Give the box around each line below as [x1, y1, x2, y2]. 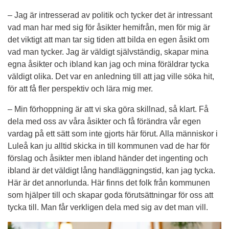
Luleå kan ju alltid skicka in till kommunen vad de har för [8, 142, 210, 151]
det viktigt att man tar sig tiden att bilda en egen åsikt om [8, 35, 209, 44]
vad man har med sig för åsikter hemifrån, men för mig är [8, 23, 210, 32]
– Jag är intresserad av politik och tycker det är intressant [8, 11, 212, 20]
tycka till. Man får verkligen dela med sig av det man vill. [8, 203, 208, 212]
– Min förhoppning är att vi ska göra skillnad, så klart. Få [8, 105, 209, 114]
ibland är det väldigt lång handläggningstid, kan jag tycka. [8, 166, 215, 175]
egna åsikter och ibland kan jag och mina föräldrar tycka [8, 60, 209, 69]
